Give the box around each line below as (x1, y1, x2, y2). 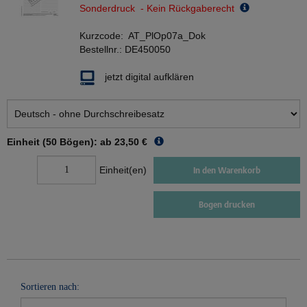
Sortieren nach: (21, 282, 79, 293)
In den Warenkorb (193, 164, 260, 175)
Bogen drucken (199, 199, 255, 210)
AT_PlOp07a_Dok (128, 30, 206, 42)
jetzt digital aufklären (105, 71, 194, 83)
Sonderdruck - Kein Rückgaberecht (79, 3, 240, 14)
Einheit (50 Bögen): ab (7, 136, 112, 148)
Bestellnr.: (79, 44, 125, 56)
